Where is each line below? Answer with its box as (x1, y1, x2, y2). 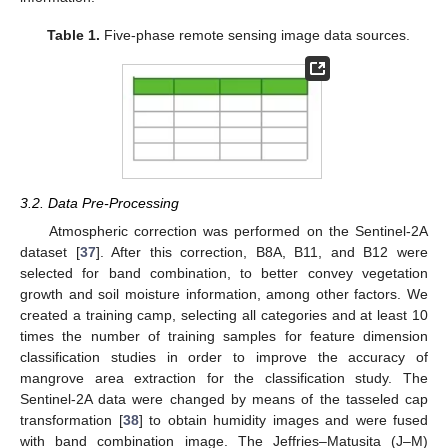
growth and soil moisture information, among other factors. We (20, 286, 428, 303)
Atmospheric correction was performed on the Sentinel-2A (48, 223, 428, 240)
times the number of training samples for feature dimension (20, 328, 428, 345)
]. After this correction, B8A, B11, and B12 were (95, 244, 429, 261)
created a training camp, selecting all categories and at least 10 (20, 307, 428, 324)
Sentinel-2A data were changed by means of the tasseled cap (20, 391, 428, 408)
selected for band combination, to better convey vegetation (20, 265, 428, 282)
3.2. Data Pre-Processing (20, 195, 179, 212)
